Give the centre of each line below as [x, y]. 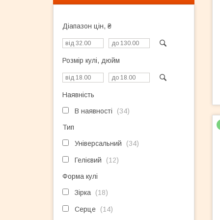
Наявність [78, 95]
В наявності [94, 111]
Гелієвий [88, 160]
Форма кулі [80, 176]
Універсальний [98, 143]
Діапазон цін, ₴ [87, 26]
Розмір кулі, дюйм [91, 60]
